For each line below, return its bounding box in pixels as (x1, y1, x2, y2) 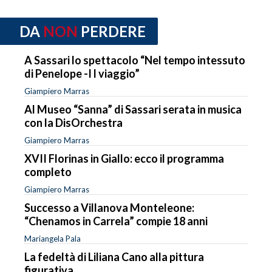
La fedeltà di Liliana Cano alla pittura (24, 250, 204, 264)
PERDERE (81, 22, 146, 40)
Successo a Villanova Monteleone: (24, 201, 194, 215)
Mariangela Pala (24, 234, 81, 244)
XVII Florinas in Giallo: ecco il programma (24, 152, 224, 166)
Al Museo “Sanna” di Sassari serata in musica (24, 103, 242, 117)
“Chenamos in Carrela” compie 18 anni (24, 214, 208, 228)
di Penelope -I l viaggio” (24, 67, 140, 81)
